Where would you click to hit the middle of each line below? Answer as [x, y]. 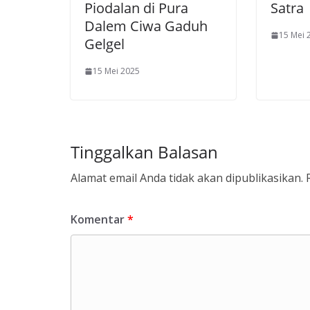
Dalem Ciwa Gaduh [146, 26]
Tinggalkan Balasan [144, 152]
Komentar [99, 220]
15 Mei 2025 [116, 71]
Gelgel [104, 44]
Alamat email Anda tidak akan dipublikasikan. [187, 178]
